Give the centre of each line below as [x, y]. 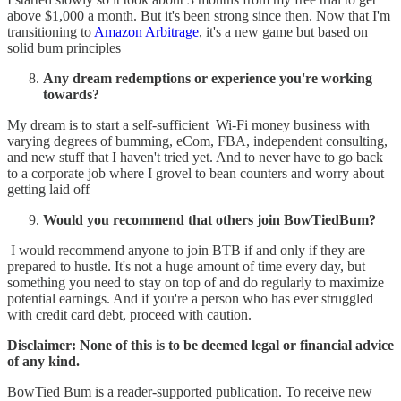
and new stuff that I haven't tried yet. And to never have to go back [195, 158]
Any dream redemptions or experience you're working [208, 79]
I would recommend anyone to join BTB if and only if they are [186, 251]
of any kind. [43, 362]
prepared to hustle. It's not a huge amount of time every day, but [186, 267]
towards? [71, 95]
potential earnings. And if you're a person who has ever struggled [190, 299]
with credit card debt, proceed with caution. [129, 315]
